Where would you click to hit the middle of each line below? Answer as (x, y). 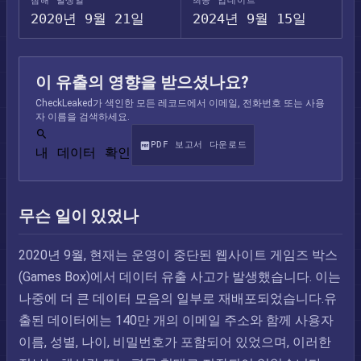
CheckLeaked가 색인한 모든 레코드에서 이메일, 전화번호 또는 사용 (180, 103)
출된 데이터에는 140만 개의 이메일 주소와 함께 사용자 (176, 320)
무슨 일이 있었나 (79, 216)
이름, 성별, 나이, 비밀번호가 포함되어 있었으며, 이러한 (175, 342)
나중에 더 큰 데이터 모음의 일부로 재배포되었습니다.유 (178, 299)
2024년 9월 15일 (249, 19)
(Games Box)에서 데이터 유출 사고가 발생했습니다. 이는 (180, 277)
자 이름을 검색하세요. (83, 117)
